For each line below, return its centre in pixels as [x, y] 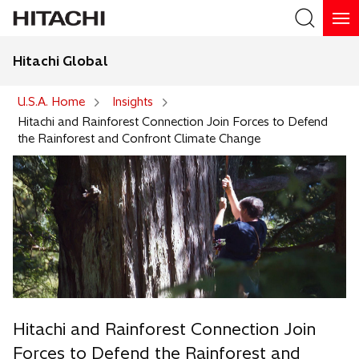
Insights [133, 102]
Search [322, 87]
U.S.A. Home [51, 102]
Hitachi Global [61, 61]
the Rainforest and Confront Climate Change [139, 139]
